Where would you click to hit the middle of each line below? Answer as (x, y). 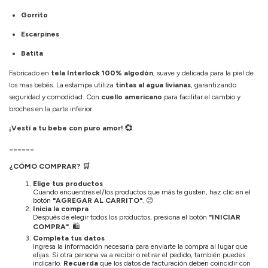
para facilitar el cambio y (201, 97)
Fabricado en (30, 73)
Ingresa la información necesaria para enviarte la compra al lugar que (140, 246)
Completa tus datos (69, 238)
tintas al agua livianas (153, 85)
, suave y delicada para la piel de (203, 73)
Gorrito (34, 15)
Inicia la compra (61, 208)
